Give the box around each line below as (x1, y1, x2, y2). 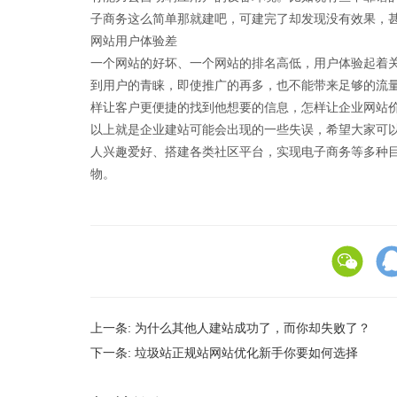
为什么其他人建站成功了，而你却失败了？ (135, 321, 370, 335)
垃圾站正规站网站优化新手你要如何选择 (135, 346, 358, 360)
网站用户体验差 (90, 34, 177, 48)
